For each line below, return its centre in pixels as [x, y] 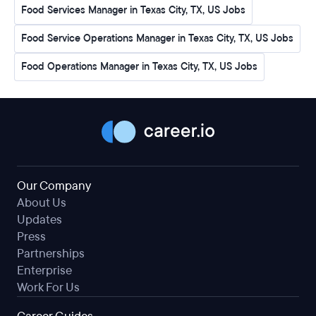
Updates [39, 219]
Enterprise [44, 270]
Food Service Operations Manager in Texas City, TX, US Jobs [157, 39]
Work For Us [48, 287]
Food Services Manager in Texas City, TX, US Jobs [133, 11]
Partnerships [51, 253]
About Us [42, 202]
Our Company [54, 186]
